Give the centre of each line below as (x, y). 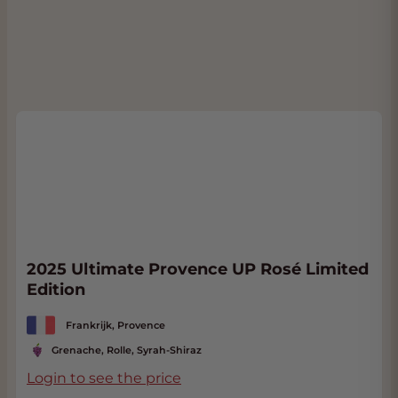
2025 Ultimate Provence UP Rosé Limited (198, 269)
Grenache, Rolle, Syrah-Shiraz (127, 350)
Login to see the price (104, 378)
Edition (56, 290)
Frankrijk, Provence (115, 325)
